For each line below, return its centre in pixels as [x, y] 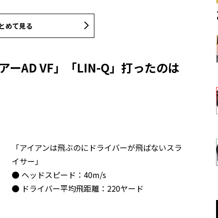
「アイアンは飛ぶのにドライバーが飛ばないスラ [97, 147]
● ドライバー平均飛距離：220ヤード [78, 188]
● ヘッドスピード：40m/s [59, 174]
